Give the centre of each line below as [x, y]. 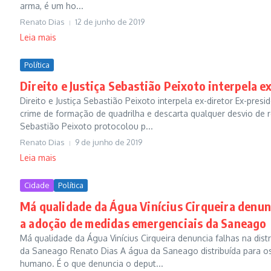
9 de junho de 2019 [109, 142]
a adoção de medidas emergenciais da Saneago [143, 223]
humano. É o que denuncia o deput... [92, 263]
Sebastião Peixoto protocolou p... [87, 126]
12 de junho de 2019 [110, 22]
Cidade [37, 185]
